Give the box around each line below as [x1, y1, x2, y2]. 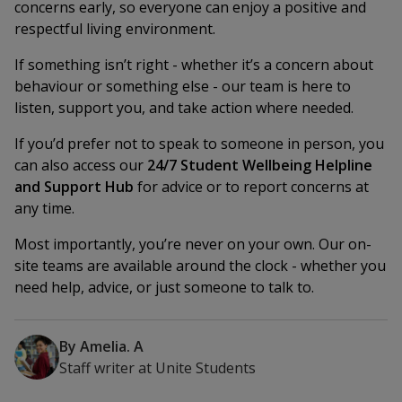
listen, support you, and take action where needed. [14, 98, 354, 118]
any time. [14, 198, 74, 218]
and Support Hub [14, 177, 134, 197]
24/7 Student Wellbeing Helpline [147, 155, 372, 175]
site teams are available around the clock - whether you [14, 256, 386, 275]
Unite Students [155, 358, 256, 378]
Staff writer [59, 358, 135, 378]
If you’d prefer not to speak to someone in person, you [14, 134, 384, 153]
